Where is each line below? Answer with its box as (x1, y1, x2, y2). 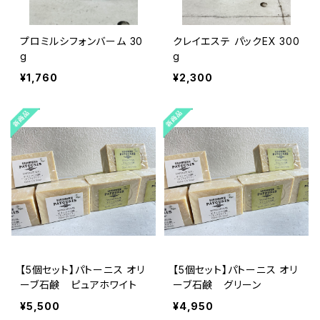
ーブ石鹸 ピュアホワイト (20, 278, 137, 291)
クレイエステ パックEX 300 (173, 34, 300, 47)
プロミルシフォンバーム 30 (20, 34, 144, 47)
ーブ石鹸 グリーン (173, 278, 262, 291)
